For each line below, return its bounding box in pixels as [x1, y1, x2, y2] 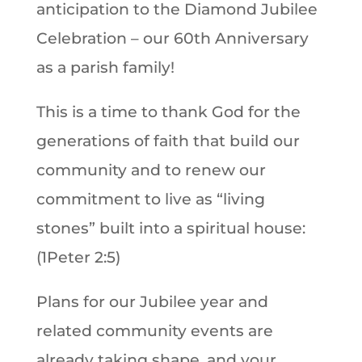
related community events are [36, 322, 273, 340]
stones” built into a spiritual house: [36, 219, 305, 238]
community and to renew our [36, 161, 266, 179]
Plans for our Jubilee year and [36, 293, 268, 311]
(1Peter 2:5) [36, 248, 120, 267]
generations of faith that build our [36, 132, 300, 150]
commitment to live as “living [36, 190, 265, 208]
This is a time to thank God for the [36, 103, 301, 121]
